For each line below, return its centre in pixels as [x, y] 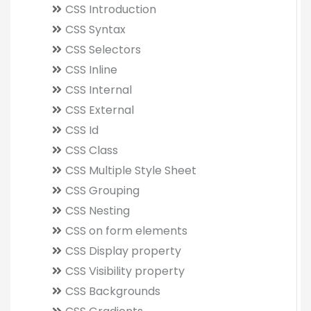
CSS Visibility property [125, 271]
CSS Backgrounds [113, 291]
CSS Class [92, 150]
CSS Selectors [103, 50]
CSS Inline [91, 70]
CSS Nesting [98, 211]
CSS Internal [99, 90]
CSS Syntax [95, 30]
